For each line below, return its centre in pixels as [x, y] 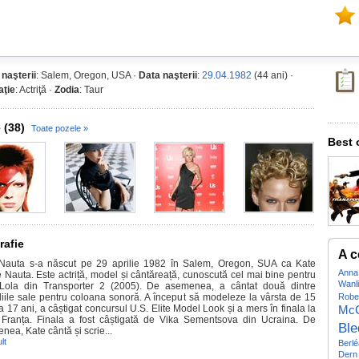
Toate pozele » [60, 128]
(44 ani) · [272, 75]
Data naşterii [168, 75]
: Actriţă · [35, 90]
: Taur [91, 90]
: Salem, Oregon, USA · [87, 75]
